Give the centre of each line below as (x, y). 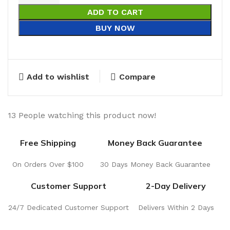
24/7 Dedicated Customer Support (69, 207)
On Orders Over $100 (48, 164)
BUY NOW (115, 28)
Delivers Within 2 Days (176, 207)
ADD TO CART (115, 12)
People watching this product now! (87, 115)
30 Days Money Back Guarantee (155, 164)
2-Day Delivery (176, 186)
